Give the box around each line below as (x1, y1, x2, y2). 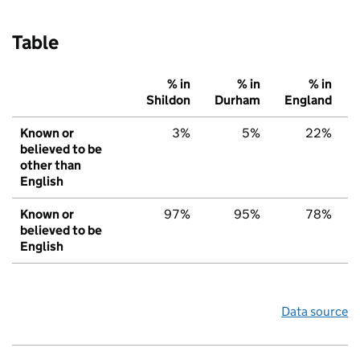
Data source (281, 304, 348, 320)
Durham (215, 92, 260, 108)
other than (20, 157, 81, 174)
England (284, 92, 332, 108)
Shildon (146, 92, 190, 108)
